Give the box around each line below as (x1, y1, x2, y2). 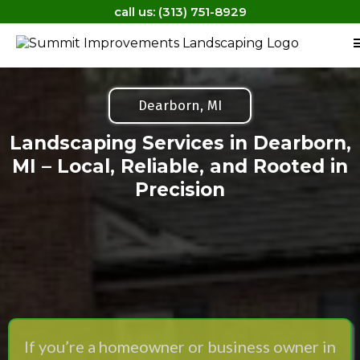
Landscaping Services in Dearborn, (9, 132, 351, 154)
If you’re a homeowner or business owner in (24, 337, 336, 356)
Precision (135, 178, 225, 201)
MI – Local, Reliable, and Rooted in (12, 155, 348, 178)
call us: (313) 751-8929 (113, 4, 247, 19)
